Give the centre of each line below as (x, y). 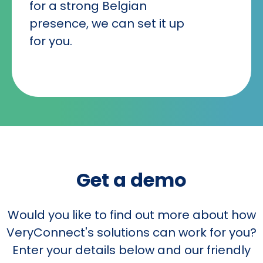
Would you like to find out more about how (131, 215)
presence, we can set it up (107, 24)
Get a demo (131, 180)
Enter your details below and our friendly (131, 250)
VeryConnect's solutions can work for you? (131, 233)
